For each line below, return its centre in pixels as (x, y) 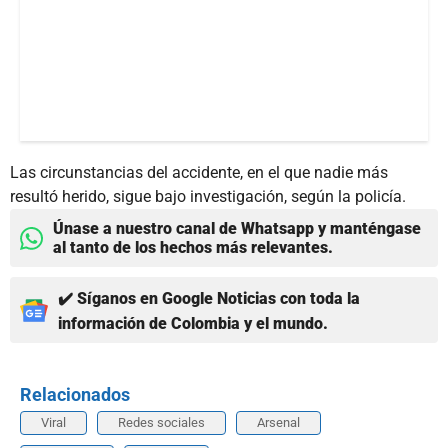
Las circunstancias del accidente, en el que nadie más (199, 173)
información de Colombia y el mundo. (193, 324)
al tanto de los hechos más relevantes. (193, 248)
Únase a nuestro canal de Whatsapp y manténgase (237, 229)
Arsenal (278, 423)
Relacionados (75, 395)
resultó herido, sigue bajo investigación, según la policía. (208, 197)
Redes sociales (161, 423)
